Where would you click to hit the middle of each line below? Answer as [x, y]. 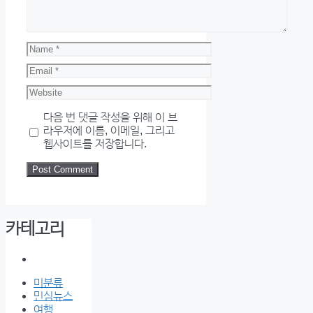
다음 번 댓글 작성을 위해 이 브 [110, 117]
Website [46, 91]
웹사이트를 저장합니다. [95, 144]
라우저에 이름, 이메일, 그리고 [109, 131]
